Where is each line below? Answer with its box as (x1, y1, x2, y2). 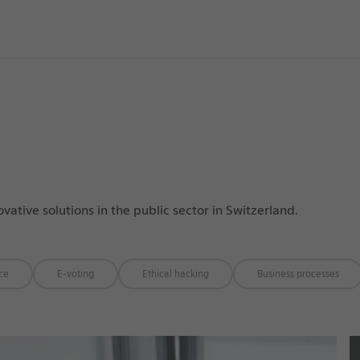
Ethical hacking (141, 268, 209, 280)
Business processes (256, 268, 339, 280)
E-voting (56, 268, 94, 280)
